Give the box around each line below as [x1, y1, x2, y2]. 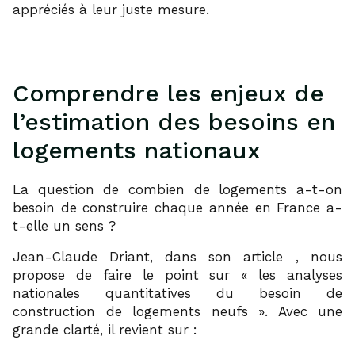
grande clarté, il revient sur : [13, 321, 197, 338]
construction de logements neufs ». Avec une [13, 303, 342, 319]
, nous [296, 248, 342, 265]
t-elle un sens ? [13, 217, 116, 234]
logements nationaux [13, 136, 261, 164]
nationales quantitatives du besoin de [13, 284, 342, 301]
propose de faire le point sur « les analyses [13, 266, 342, 283]
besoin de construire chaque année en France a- [13, 199, 342, 216]
